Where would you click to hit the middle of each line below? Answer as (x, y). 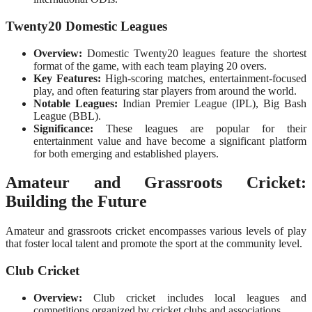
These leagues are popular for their (200, 128)
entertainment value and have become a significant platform (170, 141)
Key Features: (67, 78)
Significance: (63, 128)
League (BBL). (67, 116)
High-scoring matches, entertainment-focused (204, 78)
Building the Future (76, 202)
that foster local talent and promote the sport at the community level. (154, 244)
